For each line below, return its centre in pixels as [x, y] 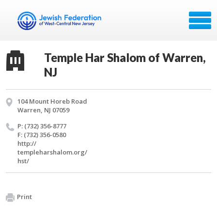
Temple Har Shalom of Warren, [125, 57]
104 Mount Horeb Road [52, 101]
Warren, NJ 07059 [43, 110]
